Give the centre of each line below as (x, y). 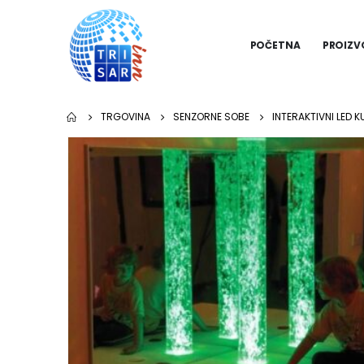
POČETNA (275, 45)
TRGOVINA (126, 117)
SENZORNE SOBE (211, 117)
